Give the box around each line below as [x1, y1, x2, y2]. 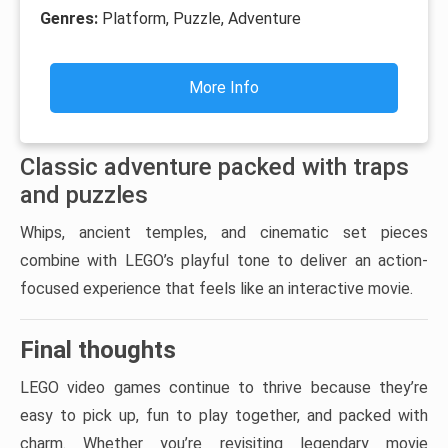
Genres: [40, 8, 102, 28]
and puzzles [20, 180, 148, 209]
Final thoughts [20, 335, 176, 364]
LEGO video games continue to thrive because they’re [20, 377, 428, 397]
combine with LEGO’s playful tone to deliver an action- [20, 250, 428, 270]
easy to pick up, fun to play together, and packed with [20, 405, 428, 425]
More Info [189, 77, 259, 97]
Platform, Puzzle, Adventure [102, 8, 301, 28]
